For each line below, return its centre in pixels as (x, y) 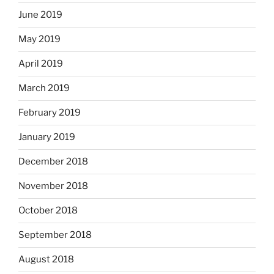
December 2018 (53, 162)
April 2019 (41, 64)
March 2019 (44, 88)
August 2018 (46, 260)
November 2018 (53, 186)
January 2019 (47, 137)
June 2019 (40, 15)
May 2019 (39, 39)
